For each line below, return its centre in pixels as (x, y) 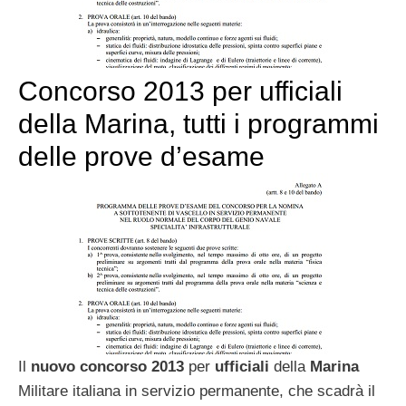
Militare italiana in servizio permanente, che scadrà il (197, 391)
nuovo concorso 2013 (107, 366)
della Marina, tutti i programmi (198, 123)
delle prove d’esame (141, 156)
